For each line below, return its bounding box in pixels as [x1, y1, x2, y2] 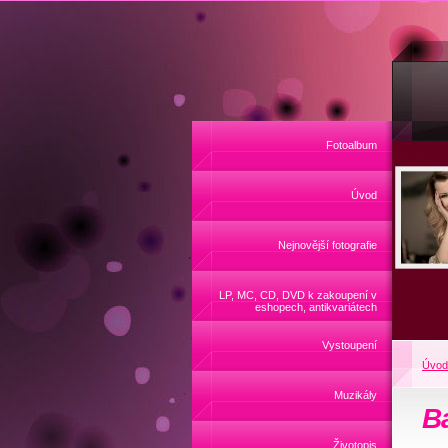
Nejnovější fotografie [278, 239, 377, 251]
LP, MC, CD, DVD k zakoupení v [219, 289, 377, 301]
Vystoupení [322, 339, 377, 351]
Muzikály [334, 389, 377, 401]
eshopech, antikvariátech [255, 301, 377, 313]
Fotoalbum [326, 139, 377, 151]
